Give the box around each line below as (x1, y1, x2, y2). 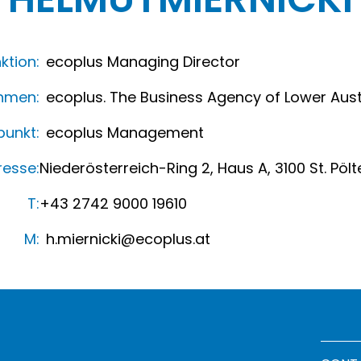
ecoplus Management (46, 122, 204, 143)
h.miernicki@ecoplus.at (46, 229, 210, 250)
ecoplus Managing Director (46, 52, 240, 73)
